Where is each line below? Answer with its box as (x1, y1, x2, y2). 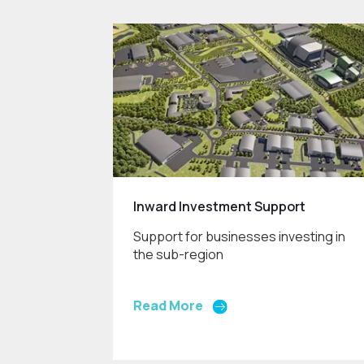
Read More (133, 296, 204, 314)
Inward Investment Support (133, 197, 306, 215)
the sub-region (133, 245, 224, 263)
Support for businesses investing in (133, 227, 346, 245)
